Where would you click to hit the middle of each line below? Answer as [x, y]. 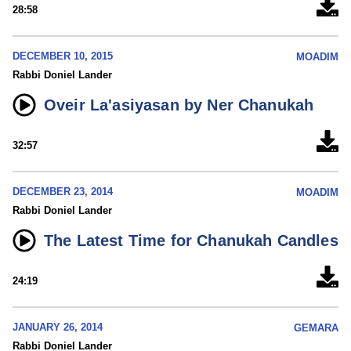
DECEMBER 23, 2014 [63, 192]
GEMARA [316, 328]
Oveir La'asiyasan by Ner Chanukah [179, 105]
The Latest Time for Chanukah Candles [191, 241]
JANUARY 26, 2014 [58, 327]
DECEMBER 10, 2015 [63, 56]
